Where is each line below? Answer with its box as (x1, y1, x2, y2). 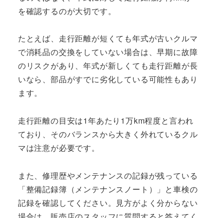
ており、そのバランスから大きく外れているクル (18, 128, 198, 140)
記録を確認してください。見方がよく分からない (18, 197, 198, 209)
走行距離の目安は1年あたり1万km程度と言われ (18, 115, 194, 127)
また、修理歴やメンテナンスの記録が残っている (18, 170, 198, 182)
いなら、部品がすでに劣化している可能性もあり (18, 73, 198, 85)
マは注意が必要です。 (18, 142, 100, 154)
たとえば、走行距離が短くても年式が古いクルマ (18, 33, 198, 44)
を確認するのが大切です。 (18, 5, 116, 17)
